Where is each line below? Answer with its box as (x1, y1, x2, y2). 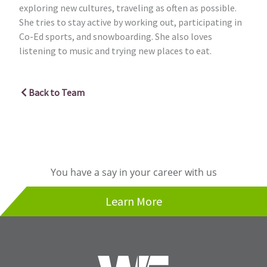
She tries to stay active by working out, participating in (19, 15, 242, 28)
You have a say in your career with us (50, 165, 217, 179)
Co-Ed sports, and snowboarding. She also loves (19, 30, 212, 42)
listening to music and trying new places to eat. (19, 44, 212, 57)
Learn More (105, 193, 162, 209)
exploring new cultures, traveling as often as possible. (19, 1, 237, 14)
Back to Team (29, 86, 85, 98)
